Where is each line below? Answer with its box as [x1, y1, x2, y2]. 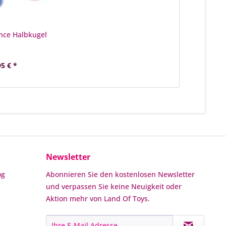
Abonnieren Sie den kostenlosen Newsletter [46, 169, 195, 179]
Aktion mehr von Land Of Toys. [46, 194, 150, 203]
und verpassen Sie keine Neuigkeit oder [46, 182, 182, 191]
